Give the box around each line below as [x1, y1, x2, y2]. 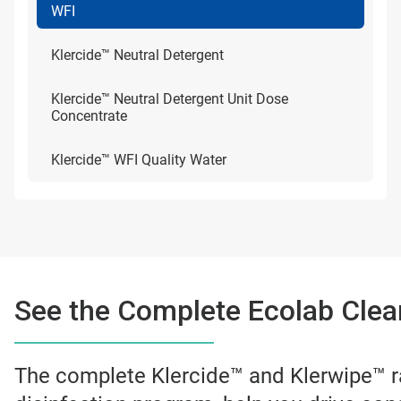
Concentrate [51, 107, 127, 124]
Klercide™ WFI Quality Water [51, 151, 226, 168]
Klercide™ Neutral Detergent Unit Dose [51, 90, 288, 107]
